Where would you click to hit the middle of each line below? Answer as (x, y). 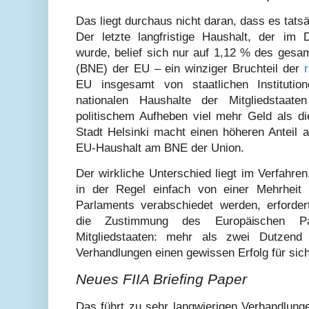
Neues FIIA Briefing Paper (161, 279)
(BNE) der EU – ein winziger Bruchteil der (190, 69)
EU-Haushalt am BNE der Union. (160, 148)
